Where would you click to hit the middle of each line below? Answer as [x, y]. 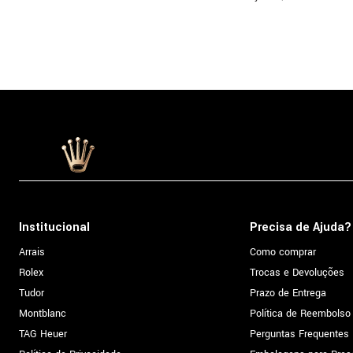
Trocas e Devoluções [297, 273]
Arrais [32, 252]
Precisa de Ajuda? [301, 227]
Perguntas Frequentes [299, 334]
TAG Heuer [43, 334]
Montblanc [43, 314]
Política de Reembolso [300, 314]
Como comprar [283, 252]
